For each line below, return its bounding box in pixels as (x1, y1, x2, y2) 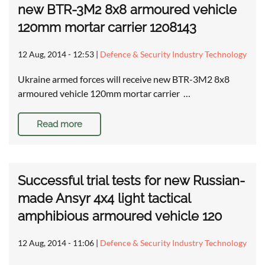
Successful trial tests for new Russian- (18, 173, 245, 189)
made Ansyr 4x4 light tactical (18, 190, 190, 206)
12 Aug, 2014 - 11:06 (18, 238, 94, 248)
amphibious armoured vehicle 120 (18, 208, 222, 224)
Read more (37, 119, 82, 130)
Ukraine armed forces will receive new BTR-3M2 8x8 (18, 73, 230, 85)
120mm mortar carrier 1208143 (18, 20, 196, 35)
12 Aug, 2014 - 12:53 (18, 49, 94, 60)
